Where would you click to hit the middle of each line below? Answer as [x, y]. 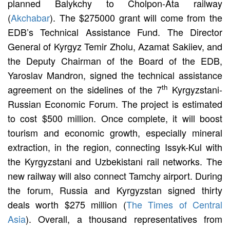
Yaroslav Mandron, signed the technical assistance [115, 75]
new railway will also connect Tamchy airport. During [115, 175]
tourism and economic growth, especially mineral [115, 132]
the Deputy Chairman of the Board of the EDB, [115, 60]
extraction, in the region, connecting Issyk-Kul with [115, 147]
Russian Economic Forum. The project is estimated [115, 103]
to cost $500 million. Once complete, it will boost [115, 118]
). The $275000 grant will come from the [136, 17]
